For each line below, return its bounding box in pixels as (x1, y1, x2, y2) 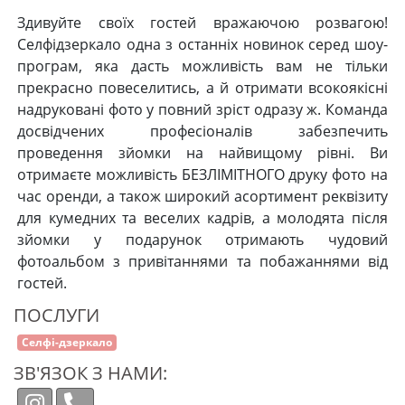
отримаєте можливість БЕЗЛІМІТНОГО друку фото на (17, 165, 388, 184)
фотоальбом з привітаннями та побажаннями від (17, 251, 388, 271)
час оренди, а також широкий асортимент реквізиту (17, 186, 388, 206)
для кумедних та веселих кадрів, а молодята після (17, 208, 388, 228)
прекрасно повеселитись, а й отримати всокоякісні (17, 78, 388, 98)
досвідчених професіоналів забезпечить (17, 121, 388, 141)
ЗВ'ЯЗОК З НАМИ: (14, 361, 167, 385)
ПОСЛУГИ (14, 303, 99, 327)
